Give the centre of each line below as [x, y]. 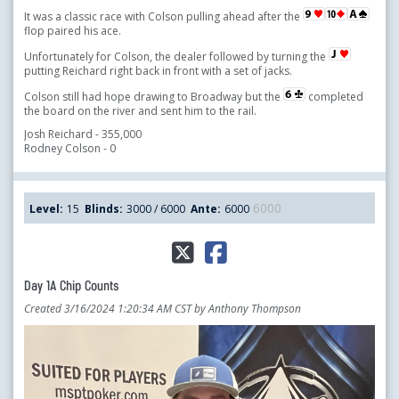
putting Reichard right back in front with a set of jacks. [158, 70]
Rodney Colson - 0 [70, 148]
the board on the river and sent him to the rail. [140, 110]
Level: [46, 208]
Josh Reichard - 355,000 [83, 134]
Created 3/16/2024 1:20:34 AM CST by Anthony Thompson [163, 308]
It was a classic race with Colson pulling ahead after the [163, 16]
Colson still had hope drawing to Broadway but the [154, 96]
